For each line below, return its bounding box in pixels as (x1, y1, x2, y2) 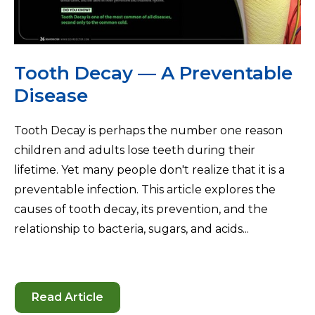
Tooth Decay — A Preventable (14, 61, 292, 84)
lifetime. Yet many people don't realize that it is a (14, 162, 285, 176)
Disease (14, 84, 88, 107)
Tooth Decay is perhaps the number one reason (14, 123, 283, 137)
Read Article (32, 290, 103, 304)
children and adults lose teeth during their (14, 143, 255, 157)
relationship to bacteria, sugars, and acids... (14, 221, 249, 236)
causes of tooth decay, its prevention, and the (14, 202, 268, 216)
